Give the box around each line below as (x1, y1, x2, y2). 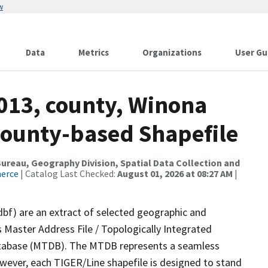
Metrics (78, 47, 109, 58)
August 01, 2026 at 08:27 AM (117, 167, 233, 179)
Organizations (142, 47, 202, 58)
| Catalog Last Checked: (19, 167, 117, 179)
